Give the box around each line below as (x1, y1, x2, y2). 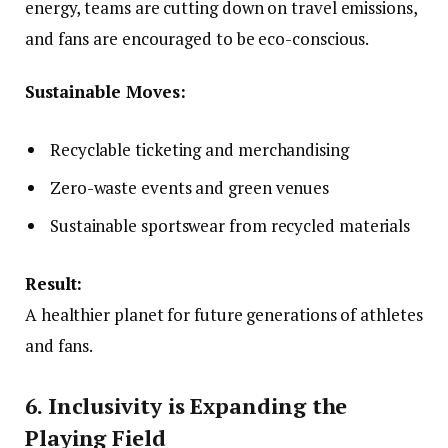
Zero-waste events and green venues (50, 176, 330, 200)
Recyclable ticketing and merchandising (50, 137, 349, 161)
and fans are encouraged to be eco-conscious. (25, 26, 370, 50)
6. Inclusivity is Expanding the (25, 391, 348, 421)
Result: (25, 272, 83, 295)
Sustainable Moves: (25, 80, 186, 104)
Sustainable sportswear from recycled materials (50, 214, 411, 238)
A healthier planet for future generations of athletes (25, 303, 423, 326)
